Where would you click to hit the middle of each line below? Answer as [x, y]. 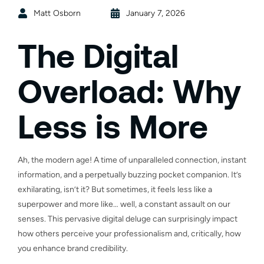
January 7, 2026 [156, 13]
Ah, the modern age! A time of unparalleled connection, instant [132, 160]
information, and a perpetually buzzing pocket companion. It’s [130, 174]
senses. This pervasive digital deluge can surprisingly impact [128, 219]
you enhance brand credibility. [73, 248]
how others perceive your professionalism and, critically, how [129, 233]
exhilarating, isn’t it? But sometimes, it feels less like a [115, 189]
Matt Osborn [57, 13]
